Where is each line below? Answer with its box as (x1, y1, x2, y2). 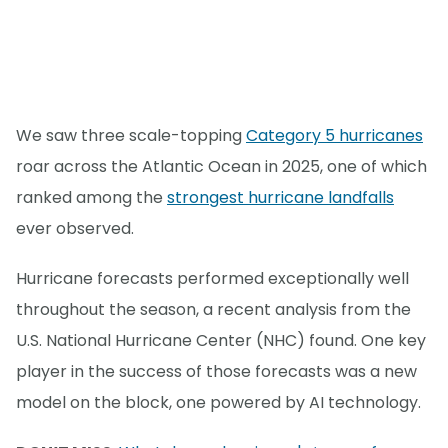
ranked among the (16, 186, 167, 210)
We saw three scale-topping (16, 124, 246, 148)
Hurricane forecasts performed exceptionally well (16, 267, 409, 291)
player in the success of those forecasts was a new (16, 360, 417, 384)
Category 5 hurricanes (246, 124, 423, 148)
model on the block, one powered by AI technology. (16, 391, 421, 415)
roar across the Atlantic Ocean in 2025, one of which (16, 155, 427, 179)
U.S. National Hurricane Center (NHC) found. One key (16, 329, 426, 353)
